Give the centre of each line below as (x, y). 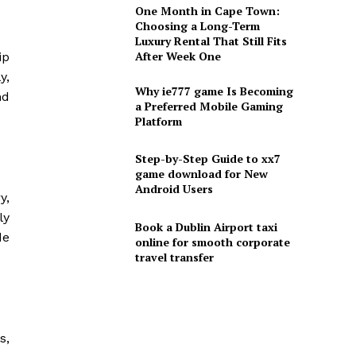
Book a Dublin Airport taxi (206, 226)
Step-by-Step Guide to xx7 (207, 159)
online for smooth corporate (212, 242)
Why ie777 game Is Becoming (214, 91)
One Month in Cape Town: (207, 11)
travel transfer (174, 257)
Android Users (174, 189)
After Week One (178, 56)
